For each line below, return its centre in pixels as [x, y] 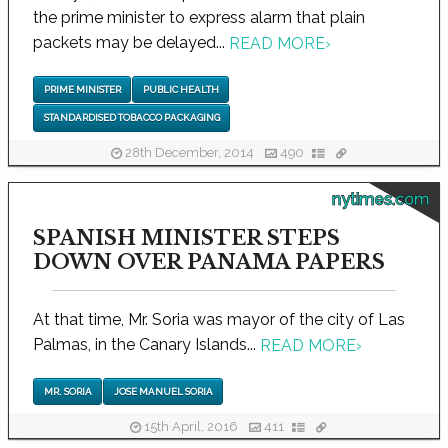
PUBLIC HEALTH [180, 90]
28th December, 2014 [189, 153]
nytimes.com [380, 199]
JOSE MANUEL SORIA [163, 392]
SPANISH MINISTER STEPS [186, 237]
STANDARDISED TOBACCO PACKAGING [131, 118]
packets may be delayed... [131, 42]
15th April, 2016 [191, 426]
